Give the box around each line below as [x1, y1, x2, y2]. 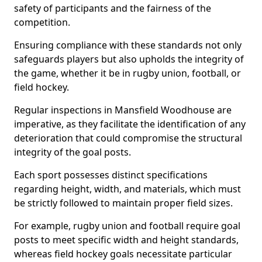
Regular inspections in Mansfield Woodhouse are [14, 104, 232, 116]
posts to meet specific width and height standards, [14, 233, 239, 246]
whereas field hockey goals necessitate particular [14, 247, 232, 260]
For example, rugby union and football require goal [14, 219, 240, 232]
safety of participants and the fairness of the [14, 2, 211, 15]
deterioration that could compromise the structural [14, 132, 242, 144]
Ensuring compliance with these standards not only [14, 39, 242, 51]
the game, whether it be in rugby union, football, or [14, 67, 241, 80]
